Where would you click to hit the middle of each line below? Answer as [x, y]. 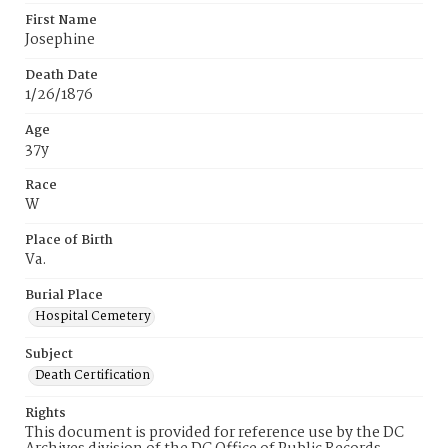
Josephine [60, 40]
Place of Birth [69, 240]
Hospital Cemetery [93, 316]
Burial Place [64, 295]
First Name [61, 20]
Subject [49, 354]
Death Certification [92, 375]
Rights [45, 413]
